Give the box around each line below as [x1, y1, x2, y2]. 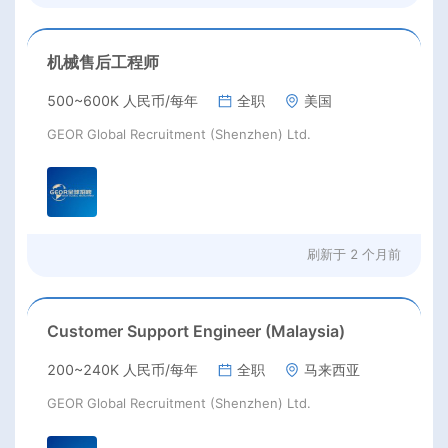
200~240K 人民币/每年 [47, 361, 198, 379]
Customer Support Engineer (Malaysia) [47, 321, 345, 342]
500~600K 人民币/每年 [47, 91, 198, 109]
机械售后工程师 [47, 51, 159, 72]
